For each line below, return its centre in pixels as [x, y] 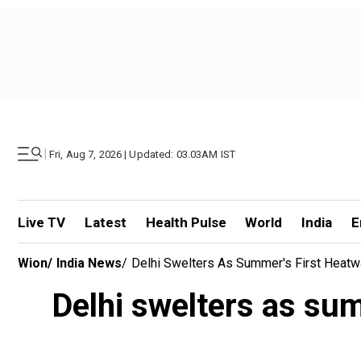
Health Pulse [186, 222]
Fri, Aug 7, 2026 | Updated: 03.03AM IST [143, 154]
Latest [105, 222]
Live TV [41, 222]
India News [89, 263]
